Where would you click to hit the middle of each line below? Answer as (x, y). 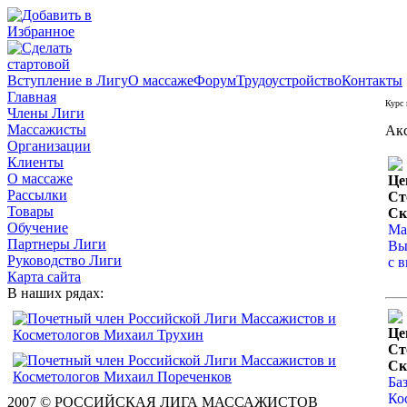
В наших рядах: (55, 293)
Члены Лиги (46, 113)
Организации (49, 146)
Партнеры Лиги (57, 244)
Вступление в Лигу (68, 80)
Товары (30, 211)
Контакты (372, 80)
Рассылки (37, 195)
